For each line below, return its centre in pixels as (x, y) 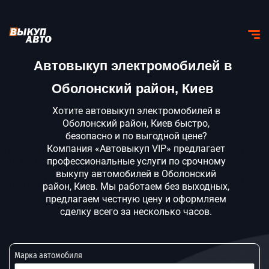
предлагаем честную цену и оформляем (136, 199)
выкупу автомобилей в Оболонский (136, 174)
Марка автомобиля (48, 255)
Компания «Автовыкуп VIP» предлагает (136, 149)
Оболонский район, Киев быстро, (136, 123)
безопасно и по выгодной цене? (136, 136)
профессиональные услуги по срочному (136, 161)
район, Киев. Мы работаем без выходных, (136, 186)
